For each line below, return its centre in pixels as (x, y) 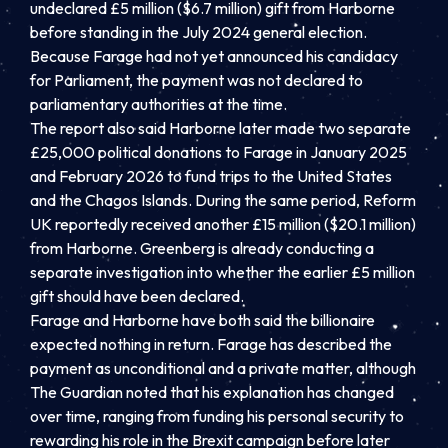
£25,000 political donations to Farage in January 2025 (218, 152)
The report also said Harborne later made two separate (220, 128)
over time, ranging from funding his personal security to (217, 416)
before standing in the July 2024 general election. (198, 32)
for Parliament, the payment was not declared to (196, 80)
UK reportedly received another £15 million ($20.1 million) (223, 224)
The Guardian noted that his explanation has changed (212, 392)
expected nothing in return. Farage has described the (211, 344)
